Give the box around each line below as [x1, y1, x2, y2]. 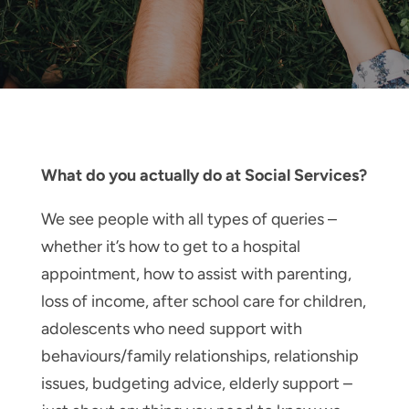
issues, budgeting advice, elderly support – [40, 372, 352, 393]
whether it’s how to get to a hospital [40, 236, 300, 257]
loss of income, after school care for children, [40, 290, 366, 311]
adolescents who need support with [40, 318, 302, 339]
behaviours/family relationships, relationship [40, 345, 359, 366]
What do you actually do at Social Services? [40, 164, 367, 185]
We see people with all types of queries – [40, 208, 337, 229]
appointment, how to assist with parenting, [40, 263, 351, 284]
